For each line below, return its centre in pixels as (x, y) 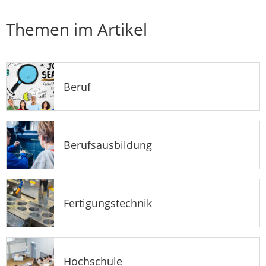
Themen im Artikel (77, 29)
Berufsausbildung (108, 145)
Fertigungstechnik (108, 203)
